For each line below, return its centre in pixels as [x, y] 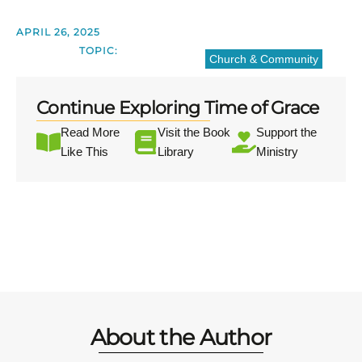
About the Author [181, 338]
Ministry [277, 152]
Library [175, 152]
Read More [90, 133]
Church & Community [263, 59]
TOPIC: [99, 51]
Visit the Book [194, 133]
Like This [84, 152]
